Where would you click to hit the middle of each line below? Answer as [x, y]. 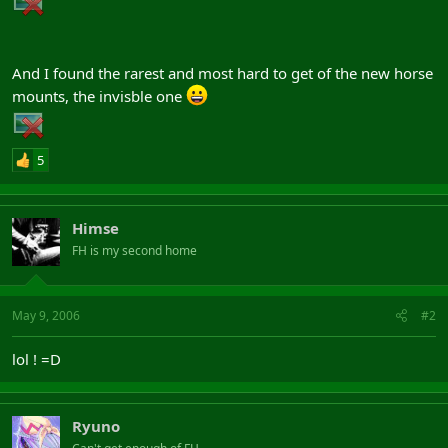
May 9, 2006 [46, 315]
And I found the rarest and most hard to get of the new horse [222, 72]
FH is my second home [134, 250]
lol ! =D [36, 359]
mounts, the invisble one [99, 95]
